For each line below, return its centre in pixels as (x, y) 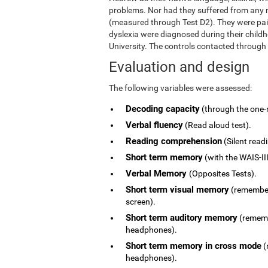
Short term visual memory (177, 189)
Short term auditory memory (182, 217)
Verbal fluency (154, 125)
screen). (141, 201)
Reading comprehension (174, 141)
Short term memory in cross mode (194, 246)
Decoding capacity (163, 109)
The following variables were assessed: (180, 88)
